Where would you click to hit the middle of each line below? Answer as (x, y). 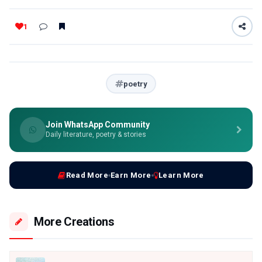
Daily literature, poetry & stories (96, 135)
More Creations (74, 222)
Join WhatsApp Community (98, 125)
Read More (87, 175)
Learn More (181, 175)
